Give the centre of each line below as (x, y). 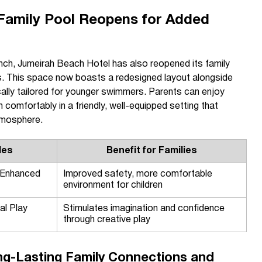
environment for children (113, 185)
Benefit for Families (152, 151)
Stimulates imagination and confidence (144, 209)
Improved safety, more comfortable (138, 174)
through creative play (107, 220)
